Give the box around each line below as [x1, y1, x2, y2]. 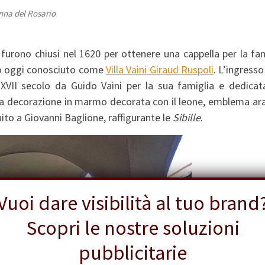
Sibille [172, 111, 201, 125]
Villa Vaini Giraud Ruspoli [105, 63, 214, 77]
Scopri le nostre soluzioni [25, 215, 240, 240]
